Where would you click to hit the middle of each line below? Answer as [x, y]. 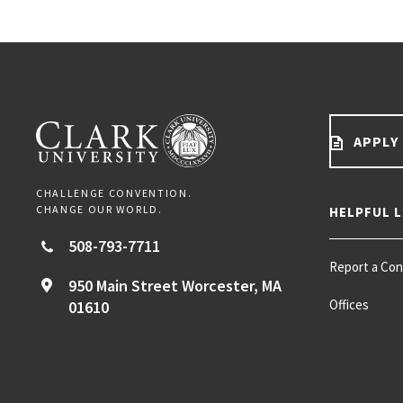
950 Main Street [123, 285]
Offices [349, 304]
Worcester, [220, 285]
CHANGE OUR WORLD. [99, 209]
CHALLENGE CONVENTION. [114, 193]
